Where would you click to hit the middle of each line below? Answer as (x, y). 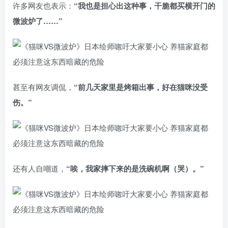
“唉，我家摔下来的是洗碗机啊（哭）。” (135, 168)
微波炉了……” (38, 21)
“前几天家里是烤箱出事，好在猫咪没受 (141, 87)
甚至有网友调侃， (43, 87)
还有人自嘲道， (39, 168)
